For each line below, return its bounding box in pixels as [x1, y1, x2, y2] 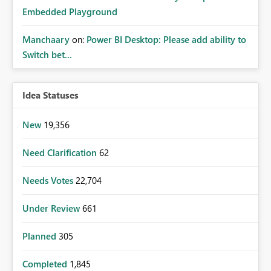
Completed [22, 258, 70, 270]
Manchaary [22, 33, 70, 45]
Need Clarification [22, 146, 99, 158]
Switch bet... [22, 48, 72, 60]
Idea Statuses [22, 89, 79, 101]
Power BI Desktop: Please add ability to [87, 33, 246, 45]
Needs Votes [22, 174, 76, 186]
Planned [22, 230, 59, 242]
